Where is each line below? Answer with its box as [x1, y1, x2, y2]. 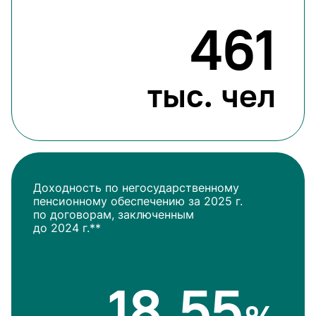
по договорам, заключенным [33, 207, 194, 221]
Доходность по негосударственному [33, 181, 239, 195]
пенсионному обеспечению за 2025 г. [33, 194, 243, 208]
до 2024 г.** [33, 221, 101, 235]
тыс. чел [147, 75, 276, 116]
